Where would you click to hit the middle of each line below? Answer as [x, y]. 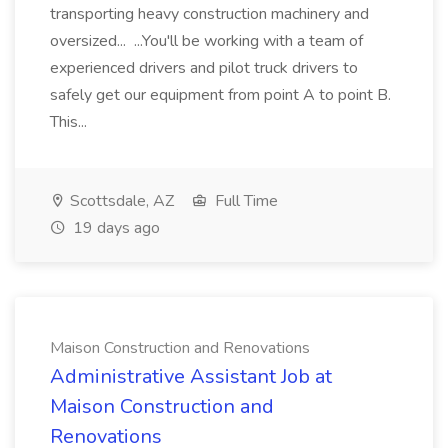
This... [70, 122]
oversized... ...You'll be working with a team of [206, 41]
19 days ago [114, 228]
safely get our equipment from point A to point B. [220, 95]
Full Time [244, 201]
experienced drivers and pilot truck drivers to [204, 68]
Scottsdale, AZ [120, 201]
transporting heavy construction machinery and [209, 14]
